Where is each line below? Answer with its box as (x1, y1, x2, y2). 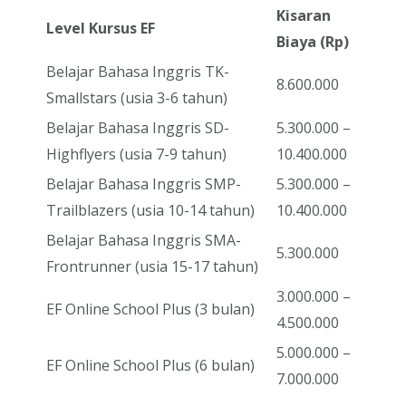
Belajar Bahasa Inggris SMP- (46, 174, 241, 195)
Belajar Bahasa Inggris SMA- (46, 230, 241, 251)
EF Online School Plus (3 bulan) (46, 299, 255, 320)
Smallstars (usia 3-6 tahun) (46, 88, 227, 109)
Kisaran (276, 5, 331, 26)
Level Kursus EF (46, 18, 155, 39)
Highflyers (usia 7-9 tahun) (46, 144, 227, 165)
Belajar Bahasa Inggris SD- (46, 118, 229, 139)
